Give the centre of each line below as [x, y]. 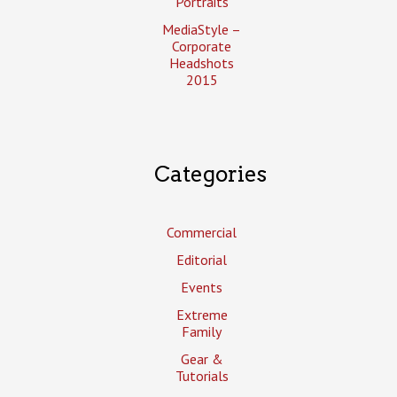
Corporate [202, 47]
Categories [210, 174]
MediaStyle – [202, 30]
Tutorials [202, 375]
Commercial [202, 232]
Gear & [202, 358]
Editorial [202, 259]
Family [202, 331]
